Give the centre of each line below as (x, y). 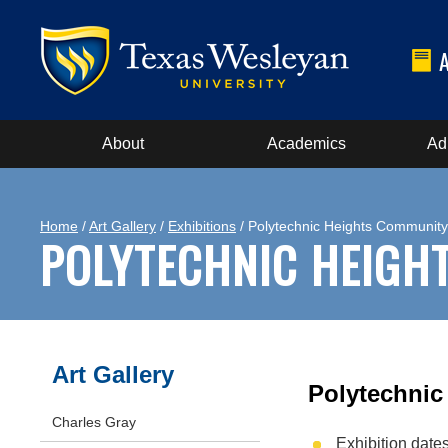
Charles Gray (94, 422)
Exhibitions (202, 226)
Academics (306, 143)
